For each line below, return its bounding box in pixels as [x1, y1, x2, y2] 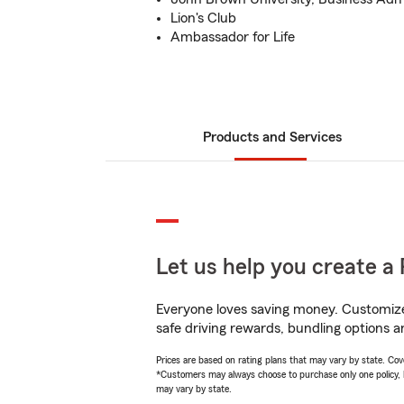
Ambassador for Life [170, 30, 295, 44]
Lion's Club [170, 11, 236, 25]
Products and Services [203, 130, 342, 144]
